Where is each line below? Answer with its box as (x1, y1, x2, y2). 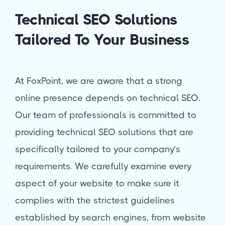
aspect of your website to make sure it (15, 178, 179, 188)
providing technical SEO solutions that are (15, 127, 193, 137)
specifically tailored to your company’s (15, 144, 180, 154)
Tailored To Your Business (15, 31, 189, 48)
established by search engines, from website (15, 212, 206, 222)
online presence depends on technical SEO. (15, 92, 200, 103)
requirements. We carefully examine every (15, 161, 191, 171)
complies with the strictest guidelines (15, 195, 175, 205)
